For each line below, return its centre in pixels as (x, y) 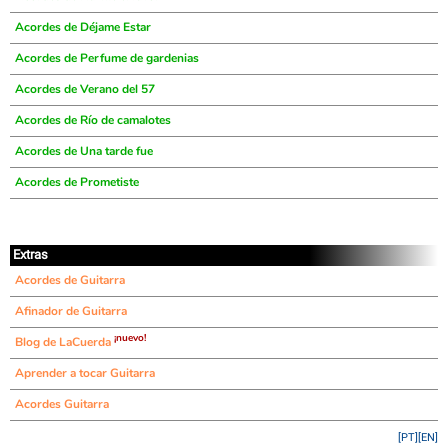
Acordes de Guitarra (70, 280)
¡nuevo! (130, 338)
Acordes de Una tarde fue (84, 151)
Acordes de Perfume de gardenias (107, 58)
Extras (30, 254)
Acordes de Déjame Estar (83, 27)
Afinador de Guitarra (71, 311)
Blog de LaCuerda (64, 342)
